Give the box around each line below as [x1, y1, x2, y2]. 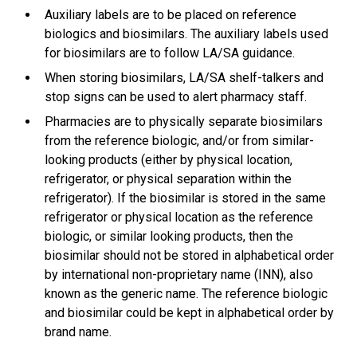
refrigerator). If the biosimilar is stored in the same [44, 190, 326, 206]
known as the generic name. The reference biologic [44, 286, 328, 302]
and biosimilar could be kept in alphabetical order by [44, 305, 334, 321]
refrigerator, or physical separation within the [44, 171, 292, 187]
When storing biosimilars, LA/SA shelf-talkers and [44, 70, 324, 86]
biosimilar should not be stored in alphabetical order [44, 248, 334, 264]
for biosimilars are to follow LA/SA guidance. [44, 45, 295, 61]
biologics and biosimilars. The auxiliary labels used [44, 26, 328, 42]
